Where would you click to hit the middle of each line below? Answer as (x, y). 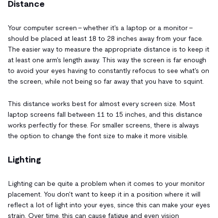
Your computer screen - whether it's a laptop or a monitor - (100, 27)
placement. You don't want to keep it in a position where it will (104, 194)
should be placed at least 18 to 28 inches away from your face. (105, 38)
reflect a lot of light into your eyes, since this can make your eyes (109, 205)
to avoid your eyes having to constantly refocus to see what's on (109, 70)
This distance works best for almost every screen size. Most (101, 103)
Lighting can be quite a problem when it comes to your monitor (106, 183)
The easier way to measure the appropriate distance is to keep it (109, 49)
